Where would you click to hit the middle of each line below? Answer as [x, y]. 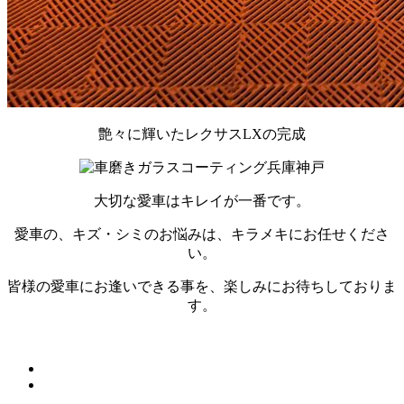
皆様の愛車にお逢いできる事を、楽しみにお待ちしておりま [202, 287]
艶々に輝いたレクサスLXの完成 [202, 134]
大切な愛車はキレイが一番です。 [202, 201]
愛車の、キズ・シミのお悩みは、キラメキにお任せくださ [202, 234]
